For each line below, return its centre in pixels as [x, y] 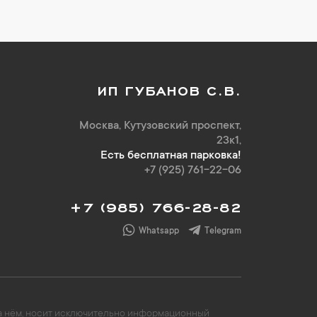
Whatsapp [159, 231]
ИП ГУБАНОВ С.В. [169, 88]
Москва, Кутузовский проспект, [160, 126]
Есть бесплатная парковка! [171, 156]
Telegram [223, 231]
